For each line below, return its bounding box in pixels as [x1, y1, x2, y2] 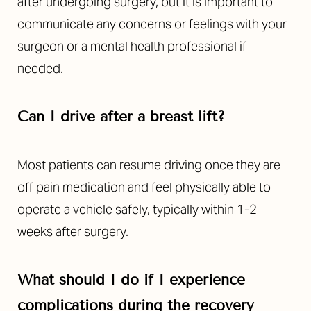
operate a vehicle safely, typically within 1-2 [17, 201, 257, 218]
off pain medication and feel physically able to [17, 179, 271, 196]
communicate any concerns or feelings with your [17, 16, 287, 33]
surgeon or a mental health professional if [17, 38, 246, 55]
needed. [17, 60, 63, 77]
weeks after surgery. [17, 224, 128, 240]
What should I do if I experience [17, 271, 245, 289]
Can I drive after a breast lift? [17, 108, 225, 126]
